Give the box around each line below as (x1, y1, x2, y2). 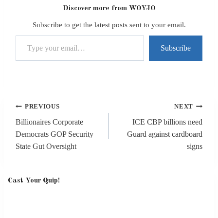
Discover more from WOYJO (62, 5, 156, 13)
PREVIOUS (25, 103, 60, 110)
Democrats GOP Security (16, 130, 93, 139)
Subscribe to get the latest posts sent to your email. (32, 21, 186, 29)
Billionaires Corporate (16, 118, 83, 127)
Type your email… (15, 31, 23, 39)
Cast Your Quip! (8, 177, 60, 185)
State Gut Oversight (16, 142, 76, 151)
